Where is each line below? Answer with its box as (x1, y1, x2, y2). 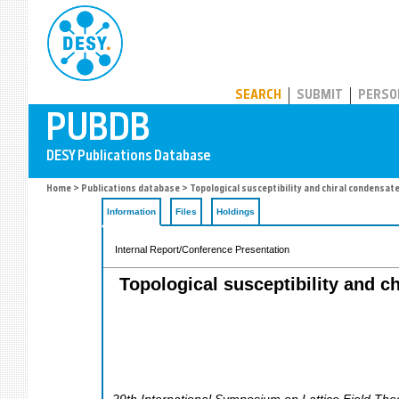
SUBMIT (297, 89, 343, 102)
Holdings (216, 207, 255, 216)
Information (107, 207, 156, 216)
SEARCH (235, 89, 281, 102)
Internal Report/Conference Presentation (115, 244, 289, 255)
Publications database (81, 184, 180, 194)
